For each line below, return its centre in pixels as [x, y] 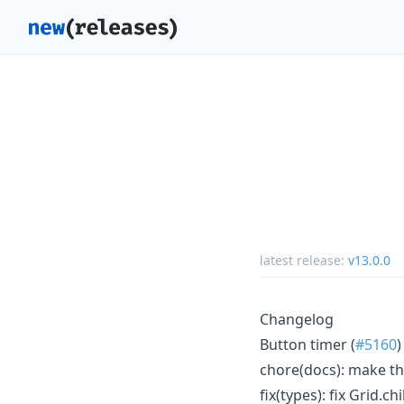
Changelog [297, 319]
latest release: [304, 260]
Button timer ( [308, 344]
